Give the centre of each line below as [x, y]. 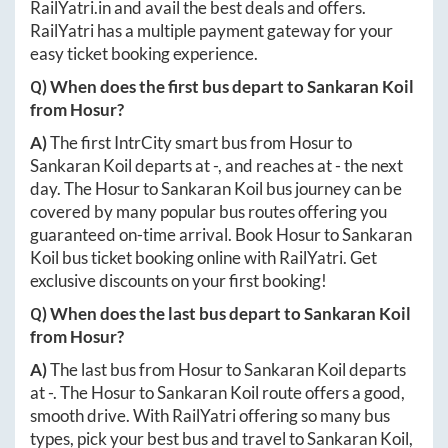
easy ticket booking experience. [144, 53]
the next [372, 165]
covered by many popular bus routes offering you [208, 211]
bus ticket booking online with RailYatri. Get [218, 257]
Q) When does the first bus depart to [168, 86]
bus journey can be [332, 188]
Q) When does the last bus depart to [167, 313]
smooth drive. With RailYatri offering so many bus [210, 415]
